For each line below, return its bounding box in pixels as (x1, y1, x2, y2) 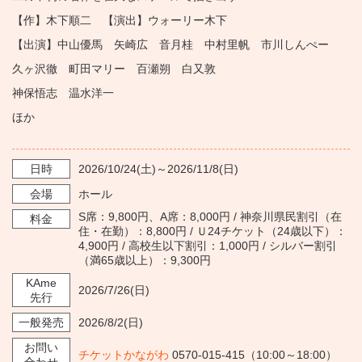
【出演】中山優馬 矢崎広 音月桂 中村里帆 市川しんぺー (12, 38, 329, 51)
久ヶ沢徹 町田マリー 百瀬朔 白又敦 (12, 62, 216, 75)
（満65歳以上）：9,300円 (78, 254, 211, 267)
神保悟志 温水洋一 (12, 86, 114, 99)
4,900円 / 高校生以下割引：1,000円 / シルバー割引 (78, 239, 337, 252)
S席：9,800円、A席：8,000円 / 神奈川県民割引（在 (78, 210, 342, 223)
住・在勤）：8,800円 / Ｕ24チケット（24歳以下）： (78, 225, 347, 238)
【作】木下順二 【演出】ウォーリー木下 (12, 14, 227, 27)
